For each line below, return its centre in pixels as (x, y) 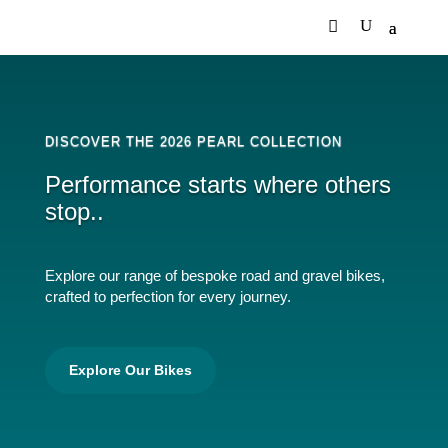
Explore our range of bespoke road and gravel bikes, (214, 275)
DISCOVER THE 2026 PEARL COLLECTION (193, 141)
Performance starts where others (217, 184)
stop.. (74, 211)
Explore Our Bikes (130, 369)
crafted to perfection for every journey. (167, 296)
